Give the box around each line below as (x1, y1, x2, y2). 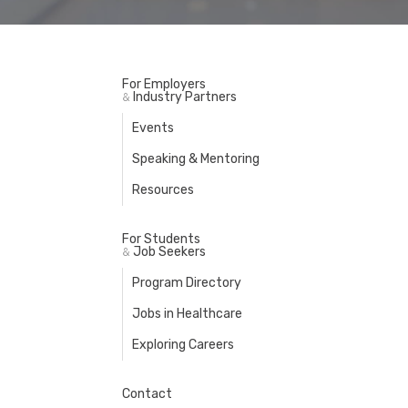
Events (132, 119, 174, 136)
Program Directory (132, 274, 241, 291)
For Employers (122, 76, 206, 92)
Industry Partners (130, 88, 237, 105)
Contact (122, 385, 172, 402)
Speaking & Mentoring (132, 150, 260, 167)
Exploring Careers (132, 336, 234, 352)
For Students (122, 230, 200, 247)
